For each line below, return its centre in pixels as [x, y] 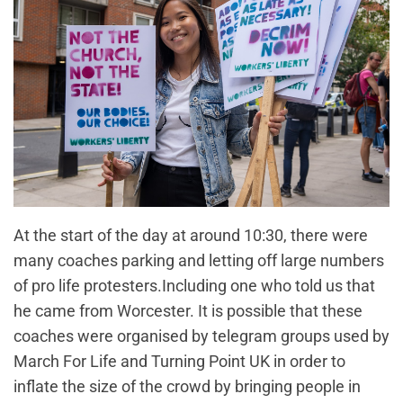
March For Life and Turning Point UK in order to [179, 362]
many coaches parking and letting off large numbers [199, 261]
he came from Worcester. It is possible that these [188, 311]
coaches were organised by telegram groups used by [201, 336]
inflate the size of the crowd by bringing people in [187, 387]
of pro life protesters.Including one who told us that [194, 286]
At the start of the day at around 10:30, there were [191, 236]
